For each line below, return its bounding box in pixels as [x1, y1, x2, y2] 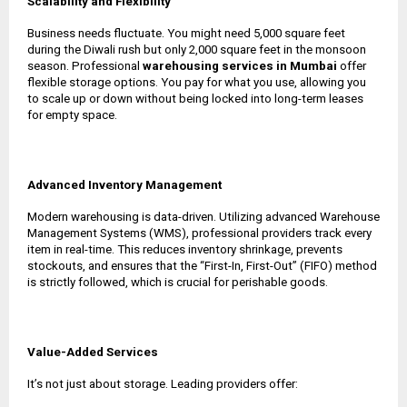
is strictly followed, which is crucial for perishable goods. [27, 274, 328, 289]
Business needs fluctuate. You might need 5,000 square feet [27, 25, 345, 40]
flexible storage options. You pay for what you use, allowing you [27, 74, 366, 89]
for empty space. [27, 107, 117, 122]
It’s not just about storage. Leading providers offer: [27, 376, 298, 391]
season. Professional [27, 58, 143, 73]
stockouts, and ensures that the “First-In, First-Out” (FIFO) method [27, 258, 377, 273]
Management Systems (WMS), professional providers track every [27, 225, 372, 240]
